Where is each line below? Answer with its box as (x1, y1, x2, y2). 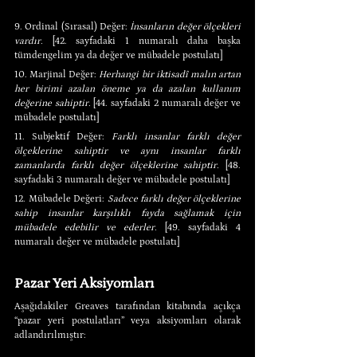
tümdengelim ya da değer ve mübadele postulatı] (14, 49, 222, 61)
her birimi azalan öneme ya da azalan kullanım (14, 83, 241, 94)
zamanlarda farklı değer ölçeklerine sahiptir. (14, 159, 220, 171)
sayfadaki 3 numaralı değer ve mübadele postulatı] (14, 174, 229, 185)
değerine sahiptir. (14, 97, 94, 108)
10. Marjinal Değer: (14, 69, 100, 80)
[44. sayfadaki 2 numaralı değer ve (93, 97, 241, 108)
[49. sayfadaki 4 (165, 222, 241, 233)
